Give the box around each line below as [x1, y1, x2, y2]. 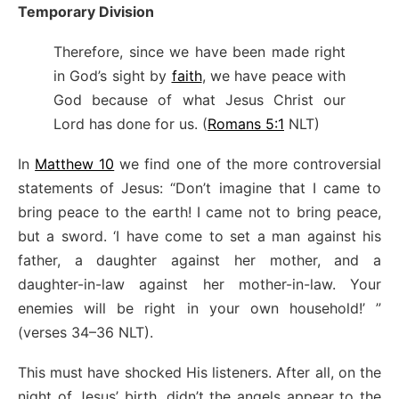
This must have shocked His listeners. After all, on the [18, 362, 381, 381]
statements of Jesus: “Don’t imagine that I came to [18, 178, 381, 197]
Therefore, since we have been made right [53, 42, 346, 61]
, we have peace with [201, 66, 346, 85]
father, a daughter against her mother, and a [18, 250, 381, 269]
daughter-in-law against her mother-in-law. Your [18, 274, 381, 293]
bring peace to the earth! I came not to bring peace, [18, 202, 381, 221]
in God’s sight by [53, 66, 172, 85]
